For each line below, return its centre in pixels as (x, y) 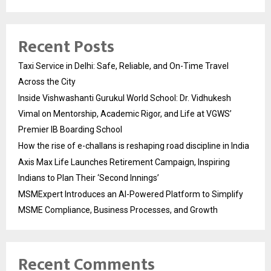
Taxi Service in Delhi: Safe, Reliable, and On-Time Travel (123, 66)
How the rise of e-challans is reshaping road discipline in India (134, 146)
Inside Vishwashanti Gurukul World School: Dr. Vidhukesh (125, 98)
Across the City (47, 82)
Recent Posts (66, 47)
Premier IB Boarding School (70, 130)
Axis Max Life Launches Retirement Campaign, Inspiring (124, 162)
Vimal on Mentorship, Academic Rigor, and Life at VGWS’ (125, 114)
